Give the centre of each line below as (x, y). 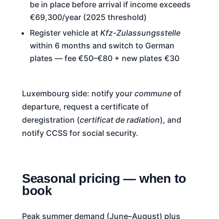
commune (153, 93)
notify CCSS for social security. (80, 133)
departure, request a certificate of (85, 106)
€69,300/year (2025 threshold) (88, 17)
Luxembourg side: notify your (78, 93)
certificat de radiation (120, 120)
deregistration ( (51, 120)
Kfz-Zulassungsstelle (140, 33)
